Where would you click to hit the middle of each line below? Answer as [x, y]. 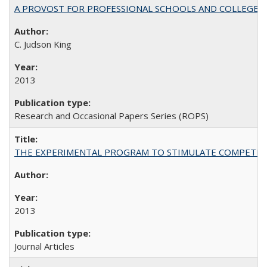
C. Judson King [43, 44]
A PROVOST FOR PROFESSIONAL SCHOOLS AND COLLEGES [139, 8]
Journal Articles [44, 246]
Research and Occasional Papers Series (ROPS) [111, 116]
